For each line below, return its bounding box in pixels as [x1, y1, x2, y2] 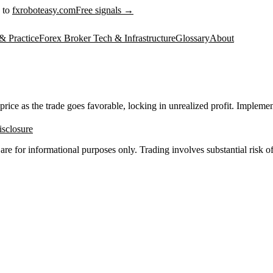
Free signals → [76, 5, 133, 15]
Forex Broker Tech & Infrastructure [39, 33, 175, 43]
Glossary [175, 33, 210, 43]
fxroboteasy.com [12, 5, 76, 15]
